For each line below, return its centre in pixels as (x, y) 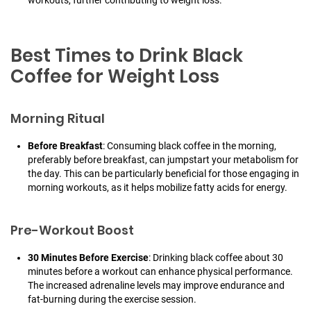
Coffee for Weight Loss (115, 77)
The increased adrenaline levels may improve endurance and (156, 286)
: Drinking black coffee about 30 (216, 258)
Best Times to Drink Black (127, 56)
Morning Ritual (58, 119)
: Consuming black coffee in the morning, (190, 146)
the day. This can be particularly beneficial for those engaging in (163, 174)
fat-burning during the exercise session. (112, 300)
